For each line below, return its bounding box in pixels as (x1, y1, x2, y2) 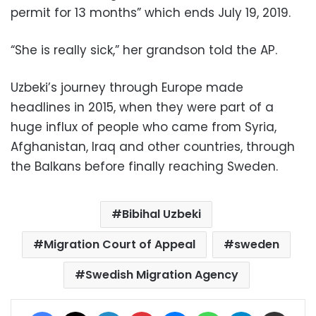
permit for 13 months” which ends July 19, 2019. (11, 4, 291, 21)
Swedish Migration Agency (85, 266, 238, 283)
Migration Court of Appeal (44, 236, 195, 253)
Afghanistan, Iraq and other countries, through (11, 138, 295, 155)
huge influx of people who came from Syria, (11, 118, 276, 135)
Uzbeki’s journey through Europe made (11, 78, 243, 96)
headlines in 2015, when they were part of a (11, 98, 274, 116)
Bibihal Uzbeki (122, 205, 201, 222)
